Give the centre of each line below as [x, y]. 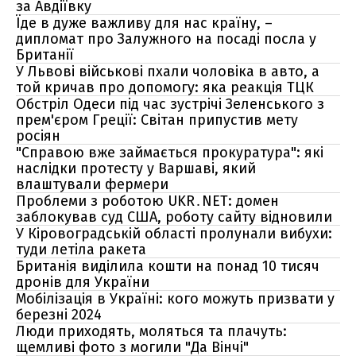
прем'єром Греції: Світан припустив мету [157, 120]
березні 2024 [59, 315]
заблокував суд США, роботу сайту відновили [174, 217]
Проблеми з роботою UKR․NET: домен [147, 201]
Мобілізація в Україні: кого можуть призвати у [175, 299]
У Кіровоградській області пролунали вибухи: [174, 234]
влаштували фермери [92, 184]
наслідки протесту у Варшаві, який [136, 168]
